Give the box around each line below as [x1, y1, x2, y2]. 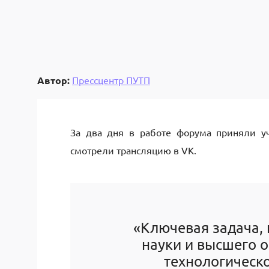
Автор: [37, 73, 70, 86]
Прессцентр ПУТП [72, 73, 150, 86]
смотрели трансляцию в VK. [70, 144, 196, 156]
